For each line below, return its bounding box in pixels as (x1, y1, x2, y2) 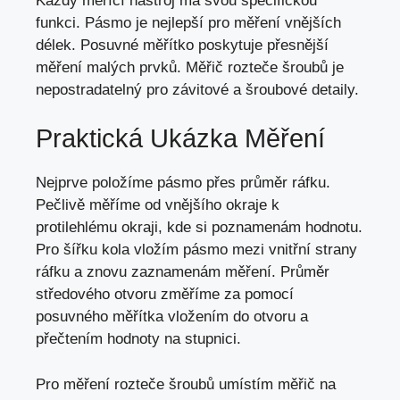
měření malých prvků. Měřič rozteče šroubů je (36, 58, 344, 76)
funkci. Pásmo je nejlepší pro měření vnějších (36, 13, 341, 31)
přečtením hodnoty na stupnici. (36, 330, 241, 348)
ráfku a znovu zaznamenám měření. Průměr (36, 263, 329, 281)
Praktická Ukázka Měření (36, 124, 325, 154)
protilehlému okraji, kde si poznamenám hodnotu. (36, 219, 362, 237)
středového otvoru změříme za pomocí (36, 286, 294, 304)
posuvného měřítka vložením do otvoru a (36, 308, 308, 326)
